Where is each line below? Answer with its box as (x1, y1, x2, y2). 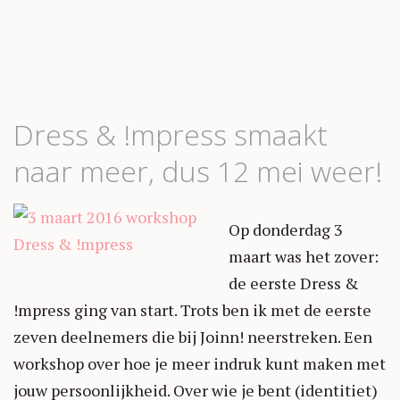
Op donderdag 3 (229, 218, 343, 240)
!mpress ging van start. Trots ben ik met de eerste (13, 298, 371, 321)
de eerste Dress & (229, 271, 359, 294)
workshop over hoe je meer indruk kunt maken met (13, 352, 386, 374)
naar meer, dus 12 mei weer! (13, 151, 382, 190)
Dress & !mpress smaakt (13, 114, 328, 154)
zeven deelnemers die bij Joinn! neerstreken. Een (13, 325, 372, 347)
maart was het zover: (229, 245, 379, 267)
